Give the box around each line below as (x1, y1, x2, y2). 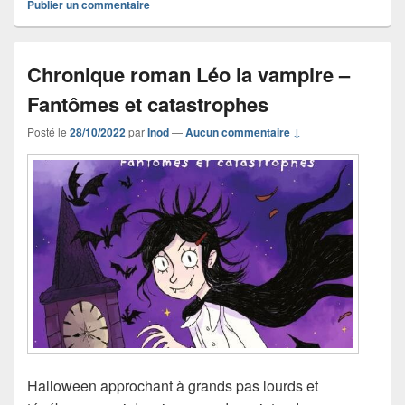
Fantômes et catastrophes (27, 89, 268, 118)
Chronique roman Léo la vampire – (27, 59, 350, 89)
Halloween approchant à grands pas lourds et (27, 374, 318, 396)
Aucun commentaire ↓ (185, 123, 301, 140)
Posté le (27, 123, 70, 139)
